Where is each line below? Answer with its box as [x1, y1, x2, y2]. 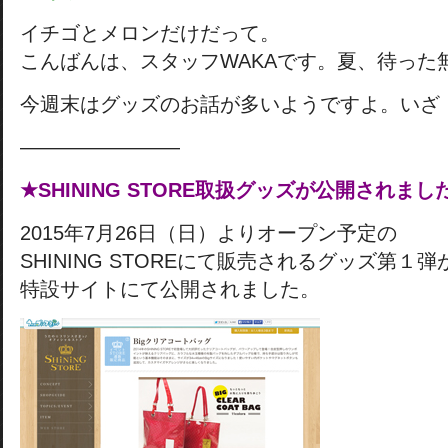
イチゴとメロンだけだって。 [20, 22, 280, 44]
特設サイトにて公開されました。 [20, 278, 320, 300]
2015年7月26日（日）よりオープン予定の [20, 222, 397, 244]
